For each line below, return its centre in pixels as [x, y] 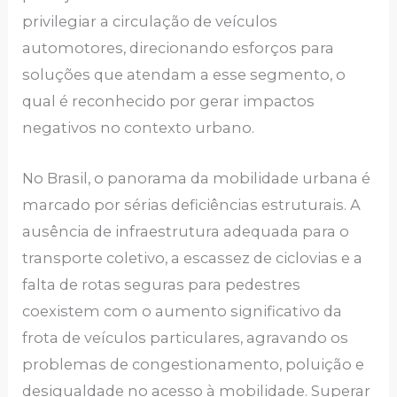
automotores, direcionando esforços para [179, 48]
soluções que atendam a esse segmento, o [184, 75]
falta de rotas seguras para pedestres [162, 284]
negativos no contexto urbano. [139, 128]
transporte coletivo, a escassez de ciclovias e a [193, 257]
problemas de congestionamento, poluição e [194, 364]
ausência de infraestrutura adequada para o [186, 231]
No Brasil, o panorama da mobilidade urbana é [197, 178]
